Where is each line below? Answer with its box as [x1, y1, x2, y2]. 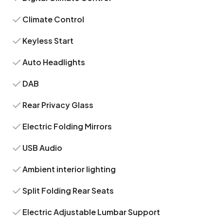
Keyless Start [22, 36, 74, 46]
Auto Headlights [22, 57, 86, 67]
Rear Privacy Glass [22, 100, 94, 110]
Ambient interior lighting [22, 164, 116, 174]
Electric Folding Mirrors [22, 121, 112, 131]
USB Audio [22, 143, 63, 153]
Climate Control [22, 14, 85, 24]
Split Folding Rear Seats [22, 185, 114, 196]
